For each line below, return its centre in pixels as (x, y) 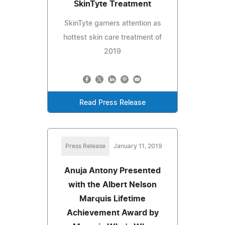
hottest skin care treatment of (113, 37)
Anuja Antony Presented (113, 171)
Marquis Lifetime (113, 199)
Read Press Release (113, 103)
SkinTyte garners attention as (113, 23)
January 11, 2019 (138, 146)
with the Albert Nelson (113, 185)
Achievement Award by (113, 213)
